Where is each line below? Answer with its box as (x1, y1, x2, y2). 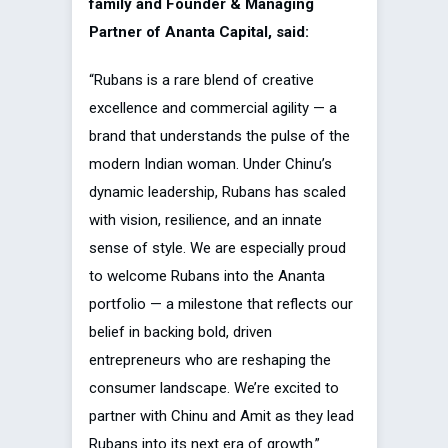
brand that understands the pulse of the (89, 127, 350, 146)
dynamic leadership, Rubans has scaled (89, 183, 346, 202)
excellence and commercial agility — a (89, 99, 337, 118)
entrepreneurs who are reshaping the (89, 351, 331, 370)
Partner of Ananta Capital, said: (89, 23, 309, 42)
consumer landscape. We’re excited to (89, 379, 339, 398)
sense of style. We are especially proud (89, 239, 346, 258)
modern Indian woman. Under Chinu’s (89, 155, 332, 174)
